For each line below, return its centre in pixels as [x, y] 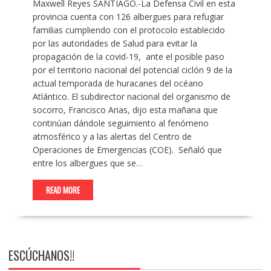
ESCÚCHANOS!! [41, 256]
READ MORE [63, 190]
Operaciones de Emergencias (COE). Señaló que [127, 150]
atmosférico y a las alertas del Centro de [112, 137]
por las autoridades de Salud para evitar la [115, 44]
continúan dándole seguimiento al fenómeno [120, 123]
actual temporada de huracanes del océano [118, 83]
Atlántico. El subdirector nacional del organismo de [131, 97]
